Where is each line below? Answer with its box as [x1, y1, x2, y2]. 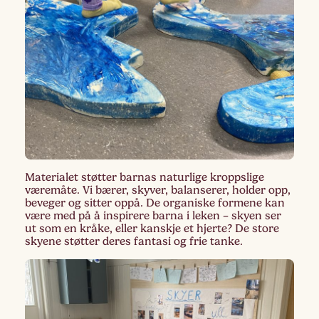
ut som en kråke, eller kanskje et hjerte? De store [25, 221, 279, 235]
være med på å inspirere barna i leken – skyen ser [25, 209, 281, 222]
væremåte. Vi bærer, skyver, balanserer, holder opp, [25, 183, 291, 197]
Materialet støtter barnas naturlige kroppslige [25, 170, 264, 184]
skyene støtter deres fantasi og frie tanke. [25, 234, 243, 248]
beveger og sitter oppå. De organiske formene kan [25, 196, 285, 209]
